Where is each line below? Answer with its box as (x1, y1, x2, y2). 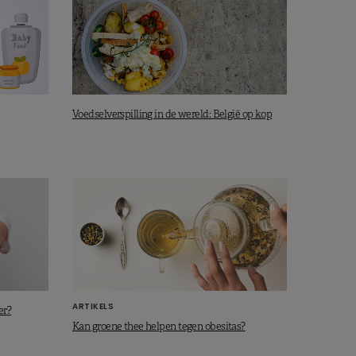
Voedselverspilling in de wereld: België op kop (72, 107, 273, 122)
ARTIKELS (72, 300, 114, 312)
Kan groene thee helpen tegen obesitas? (72, 319, 246, 333)
